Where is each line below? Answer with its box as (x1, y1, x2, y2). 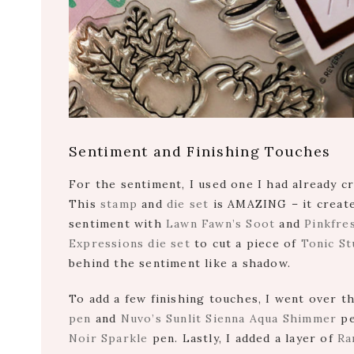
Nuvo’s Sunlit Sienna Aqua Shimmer (120, 311, 337, 326)
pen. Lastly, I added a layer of (148, 331, 338, 346)
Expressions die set (69, 236, 190, 251)
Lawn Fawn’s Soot (166, 217, 276, 232)
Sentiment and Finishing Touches (69, 142, 331, 161)
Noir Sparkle (69, 331, 149, 346)
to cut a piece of (190, 236, 301, 251)
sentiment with (69, 217, 166, 232)
